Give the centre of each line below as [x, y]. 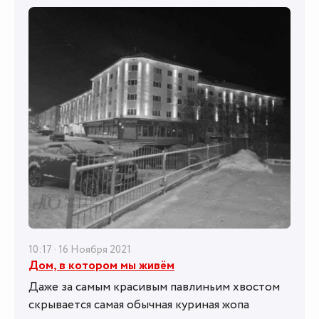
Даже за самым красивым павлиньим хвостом [154, 287]
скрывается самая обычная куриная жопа [139, 304]
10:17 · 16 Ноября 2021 [80, 249]
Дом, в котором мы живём [101, 265]
